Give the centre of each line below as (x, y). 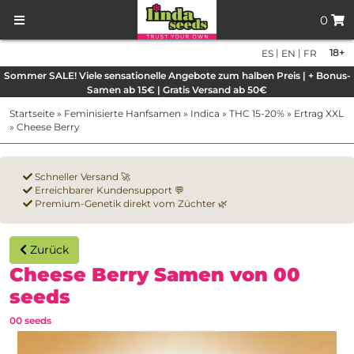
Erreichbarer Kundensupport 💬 (108, 190)
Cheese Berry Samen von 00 (155, 275)
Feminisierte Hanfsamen (122, 114)
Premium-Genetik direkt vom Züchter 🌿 (130, 204)
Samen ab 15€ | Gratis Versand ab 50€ (177, 90)
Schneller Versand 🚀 (81, 177)
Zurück (49, 250)
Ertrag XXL (319, 114)
